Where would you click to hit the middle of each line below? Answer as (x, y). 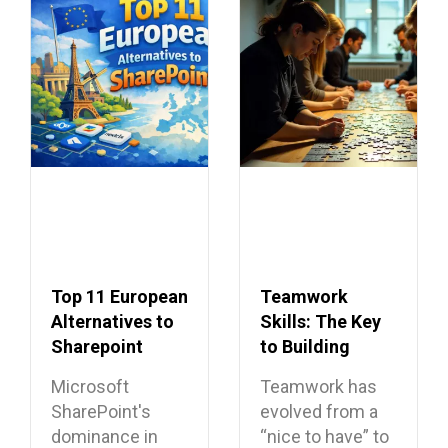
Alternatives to (112, 321)
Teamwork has (318, 386)
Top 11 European (119, 296)
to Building (305, 346)
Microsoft (90, 386)
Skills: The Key (320, 321)
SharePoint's (101, 411)
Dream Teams (317, 371)
